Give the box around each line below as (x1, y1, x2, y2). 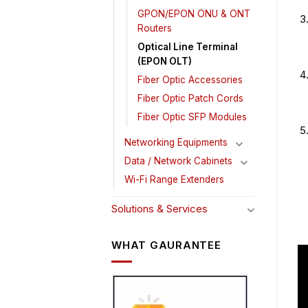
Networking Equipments (124, 137, 228, 148)
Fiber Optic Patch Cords (137, 93, 243, 104)
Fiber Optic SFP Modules (137, 111, 247, 123)
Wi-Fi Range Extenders (124, 174, 224, 186)
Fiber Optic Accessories (137, 74, 243, 86)
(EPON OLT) (137, 56, 192, 67)
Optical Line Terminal (137, 41, 238, 53)
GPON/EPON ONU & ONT (137, 8, 250, 20)
